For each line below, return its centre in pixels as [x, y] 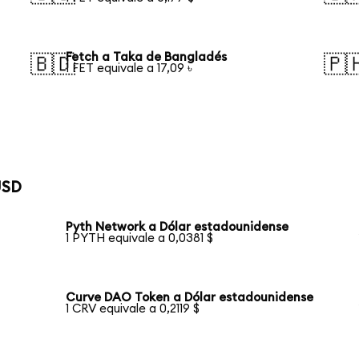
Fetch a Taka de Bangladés [147, 57]
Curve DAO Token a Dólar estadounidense [190, 297]
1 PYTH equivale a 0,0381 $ [140, 239]
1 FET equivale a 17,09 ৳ [129, 68]
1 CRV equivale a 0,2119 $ [133, 309]
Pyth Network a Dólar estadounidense [177, 228]
